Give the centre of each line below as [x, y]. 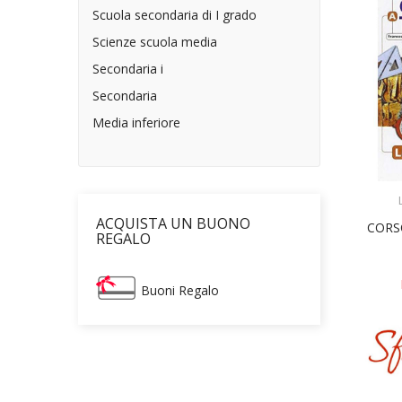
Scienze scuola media [155, 42]
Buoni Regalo [180, 290]
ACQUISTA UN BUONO [173, 223]
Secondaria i [128, 69]
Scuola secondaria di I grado [175, 15]
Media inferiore [136, 122]
